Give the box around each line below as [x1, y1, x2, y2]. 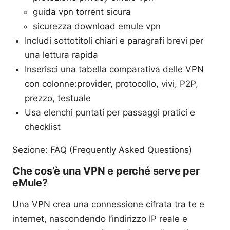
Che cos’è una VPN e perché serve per [12, 164, 200, 177]
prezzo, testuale [25, 92, 91, 103]
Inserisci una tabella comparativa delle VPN [25, 64, 204, 74]
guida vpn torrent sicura [33, 6, 131, 17]
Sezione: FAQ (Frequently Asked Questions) [12, 144, 192, 155]
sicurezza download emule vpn [33, 21, 161, 31]
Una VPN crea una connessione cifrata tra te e [12, 199, 204, 209]
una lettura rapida [25, 49, 98, 60]
